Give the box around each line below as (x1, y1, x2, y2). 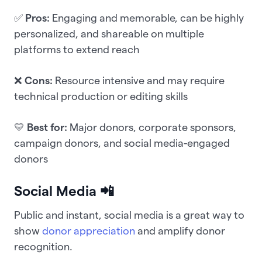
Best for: (27, 121, 67, 133)
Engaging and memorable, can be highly (50, 12, 244, 23)
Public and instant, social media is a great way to (14, 209, 244, 220)
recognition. (14, 240, 73, 252)
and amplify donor (135, 225, 225, 236)
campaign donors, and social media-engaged (14, 137, 230, 149)
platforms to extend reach (14, 43, 140, 55)
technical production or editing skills (14, 90, 188, 102)
